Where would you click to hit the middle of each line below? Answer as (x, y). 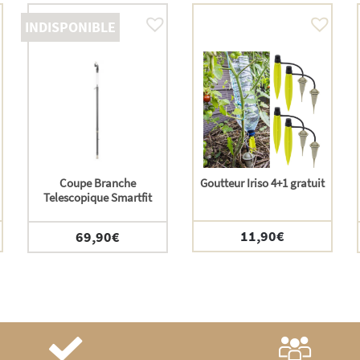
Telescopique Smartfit (97, 198)
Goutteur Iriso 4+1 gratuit (262, 183)
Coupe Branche (97, 183)
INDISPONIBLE (70, 27)
